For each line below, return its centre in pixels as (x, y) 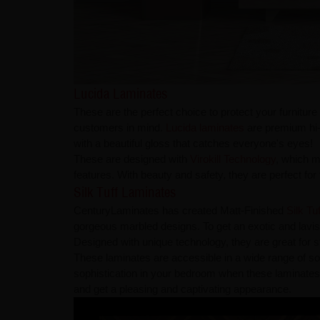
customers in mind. (119, 128)
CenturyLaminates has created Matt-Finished (180, 211)
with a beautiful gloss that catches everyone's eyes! (193, 144)
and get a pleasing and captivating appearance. (182, 289)
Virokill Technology (232, 159)
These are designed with (131, 159)
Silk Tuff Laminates (124, 193)
